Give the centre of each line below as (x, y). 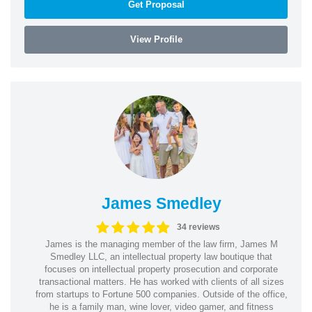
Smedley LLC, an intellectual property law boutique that (161, 256)
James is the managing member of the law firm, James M (161, 244)
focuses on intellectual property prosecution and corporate (161, 269)
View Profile (156, 39)
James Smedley (161, 203)
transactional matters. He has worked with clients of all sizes (161, 281)
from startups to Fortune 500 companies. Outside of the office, (161, 294)
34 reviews (199, 227)
